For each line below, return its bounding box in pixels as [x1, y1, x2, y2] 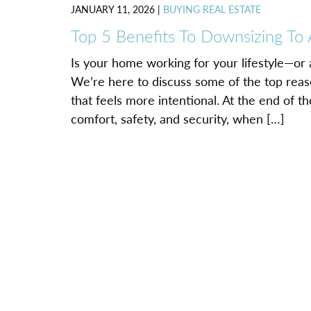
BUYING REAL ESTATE [163, 3, 261, 15]
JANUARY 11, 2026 [71, 3, 155, 15]
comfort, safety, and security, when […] [71, 110, 285, 126]
